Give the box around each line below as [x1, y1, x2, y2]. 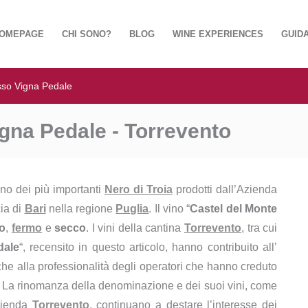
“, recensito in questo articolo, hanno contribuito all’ [19, 241, 278, 253]
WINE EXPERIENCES [173, 28, 263, 39]
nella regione [45, 203, 116, 214]
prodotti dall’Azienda [172, 184, 278, 195]
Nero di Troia [104, 184, 173, 195]
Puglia [115, 203, 149, 214]
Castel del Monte [190, 203, 277, 214]
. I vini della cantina [86, 222, 184, 234]
